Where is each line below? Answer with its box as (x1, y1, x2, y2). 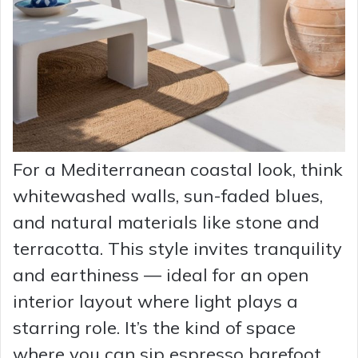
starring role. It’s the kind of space (13, 316, 296, 339)
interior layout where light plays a (13, 289, 298, 312)
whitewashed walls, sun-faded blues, (13, 184, 323, 207)
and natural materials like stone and (13, 210, 320, 233)
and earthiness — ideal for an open (13, 263, 308, 286)
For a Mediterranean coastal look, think (13, 157, 343, 181)
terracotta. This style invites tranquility (13, 237, 342, 260)
